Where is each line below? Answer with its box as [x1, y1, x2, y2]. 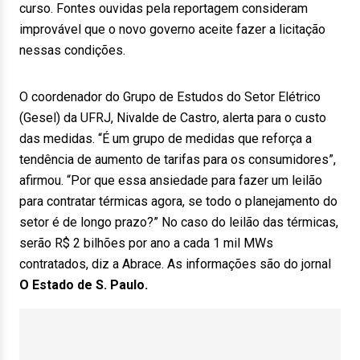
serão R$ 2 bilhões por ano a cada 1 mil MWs [19, 235, 273, 251]
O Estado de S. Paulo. [19, 277, 148, 292]
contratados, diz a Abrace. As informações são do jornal [19, 256, 331, 272]
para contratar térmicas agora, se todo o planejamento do [19, 194, 337, 209]
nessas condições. [19, 43, 125, 58]
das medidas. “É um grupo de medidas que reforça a [19, 131, 312, 146]
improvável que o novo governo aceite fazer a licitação [19, 22, 325, 37]
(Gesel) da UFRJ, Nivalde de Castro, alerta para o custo [19, 110, 326, 125]
